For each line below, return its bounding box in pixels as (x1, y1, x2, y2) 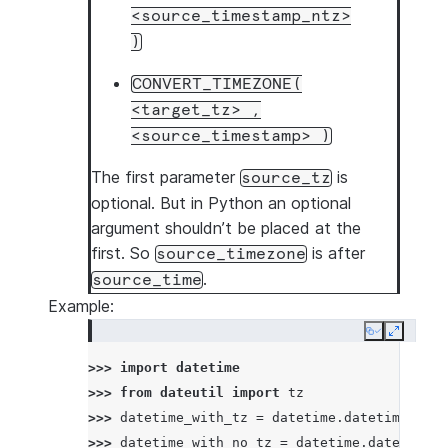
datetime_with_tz (120, 410, 248, 425)
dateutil (160, 385, 224, 400)
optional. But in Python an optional (91, 193, 351, 213)
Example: (48, 296, 114, 316)
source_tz (241, 170, 331, 186)
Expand (392, 329, 440, 346)
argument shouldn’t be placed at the (91, 218, 361, 238)
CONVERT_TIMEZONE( (132, 76, 302, 92)
